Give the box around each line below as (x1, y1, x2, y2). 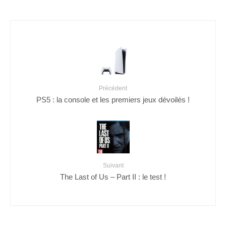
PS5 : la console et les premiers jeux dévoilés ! (36, 95, 190, 104)
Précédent (99, 85, 127, 92)
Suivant (102, 162, 124, 169)
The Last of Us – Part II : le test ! (60, 172, 166, 181)
